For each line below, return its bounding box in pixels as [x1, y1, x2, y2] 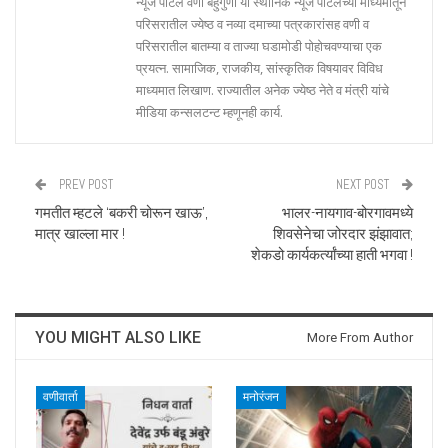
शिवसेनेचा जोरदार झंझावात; [273, 223, 413, 243]
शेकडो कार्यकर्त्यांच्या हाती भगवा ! [251, 244, 413, 264]
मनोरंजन [243, 389, 279, 404]
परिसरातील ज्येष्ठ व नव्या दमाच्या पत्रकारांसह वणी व [136, 14, 369, 33]
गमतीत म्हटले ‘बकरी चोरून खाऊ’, [35, 202, 208, 222]
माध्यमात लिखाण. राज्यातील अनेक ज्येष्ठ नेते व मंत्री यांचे [136, 80, 389, 99]
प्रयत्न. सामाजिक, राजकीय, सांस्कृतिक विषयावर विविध [136, 58, 383, 77]
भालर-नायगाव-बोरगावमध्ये [282, 202, 413, 222]
